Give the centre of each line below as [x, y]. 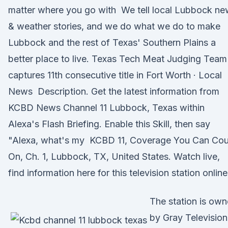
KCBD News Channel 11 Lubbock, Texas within [106, 108]
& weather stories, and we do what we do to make [114, 26]
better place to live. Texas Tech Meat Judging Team [118, 59]
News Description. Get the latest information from [114, 91]
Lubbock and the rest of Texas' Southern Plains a [112, 42]
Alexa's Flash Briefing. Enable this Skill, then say [109, 124]
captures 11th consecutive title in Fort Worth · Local [115, 75]
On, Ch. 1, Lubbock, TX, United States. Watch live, [114, 156]
